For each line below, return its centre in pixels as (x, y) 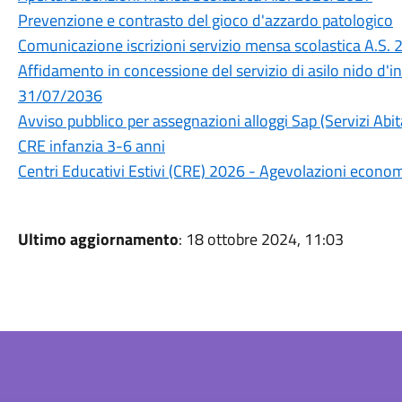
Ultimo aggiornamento (98, 239)
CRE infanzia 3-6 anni (91, 146)
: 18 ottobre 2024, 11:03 (261, 239)
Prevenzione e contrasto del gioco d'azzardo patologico (205, 20)
